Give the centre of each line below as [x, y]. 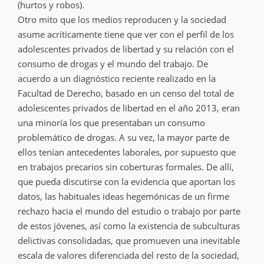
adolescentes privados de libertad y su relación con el [126, 49]
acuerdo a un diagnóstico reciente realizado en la [117, 78]
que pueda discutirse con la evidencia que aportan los [126, 181]
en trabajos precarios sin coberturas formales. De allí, [126, 166]
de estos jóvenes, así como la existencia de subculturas [129, 225]
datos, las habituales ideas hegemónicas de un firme [123, 196]
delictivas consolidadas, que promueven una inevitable [129, 240]
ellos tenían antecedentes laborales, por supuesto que [127, 152]
